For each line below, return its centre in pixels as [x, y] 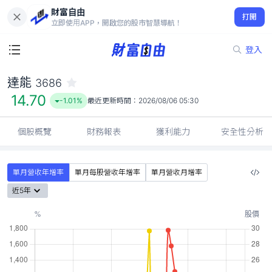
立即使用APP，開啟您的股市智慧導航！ [117, 22]
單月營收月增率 [177, 172]
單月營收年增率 [38, 172]
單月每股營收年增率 [107, 172]
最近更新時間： [113, 100]
